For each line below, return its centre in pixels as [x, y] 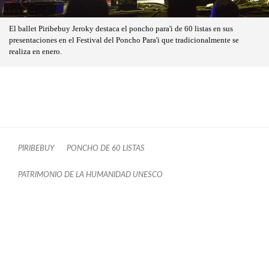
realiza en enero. [35, 52]
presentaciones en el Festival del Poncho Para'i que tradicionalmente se [124, 41]
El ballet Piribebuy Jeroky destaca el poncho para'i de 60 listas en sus [121, 29]
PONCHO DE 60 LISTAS [106, 149]
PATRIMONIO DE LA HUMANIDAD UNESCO [90, 175]
